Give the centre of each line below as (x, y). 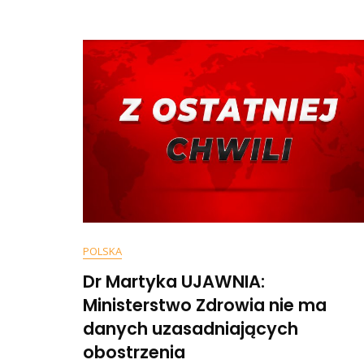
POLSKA (102, 251)
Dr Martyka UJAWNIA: (174, 282)
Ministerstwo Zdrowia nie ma (205, 305)
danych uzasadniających (191, 329)
